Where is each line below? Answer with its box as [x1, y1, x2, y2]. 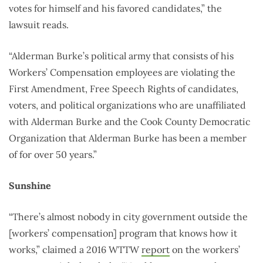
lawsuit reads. [9, 19, 69, 31]
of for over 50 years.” [9, 149, 97, 161]
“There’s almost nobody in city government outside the [9, 211, 248, 223]
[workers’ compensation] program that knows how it [9, 227, 237, 240]
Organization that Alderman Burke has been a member [9, 132, 247, 144]
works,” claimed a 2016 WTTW [9, 244, 141, 256]
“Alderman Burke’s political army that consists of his [9, 50, 234, 62]
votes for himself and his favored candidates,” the [9, 2, 222, 15]
